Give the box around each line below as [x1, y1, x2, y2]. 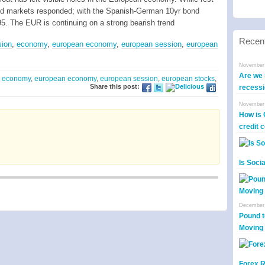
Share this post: [90, 83, 140, 90]
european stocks [161, 75, 215, 83]
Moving [239, 224, 263, 232]
